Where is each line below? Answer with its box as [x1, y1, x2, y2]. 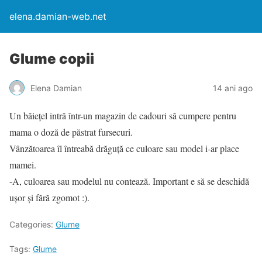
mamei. [9, 158, 36, 171]
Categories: [9, 219, 56, 229]
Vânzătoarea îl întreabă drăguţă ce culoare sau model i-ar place [9, 142, 239, 154]
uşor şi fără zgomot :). [9, 191, 89, 204]
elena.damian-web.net [9, 11, 106, 22]
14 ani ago [213, 82, 253, 93]
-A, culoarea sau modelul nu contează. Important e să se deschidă [9, 175, 249, 187]
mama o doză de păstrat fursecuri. [9, 126, 133, 138]
